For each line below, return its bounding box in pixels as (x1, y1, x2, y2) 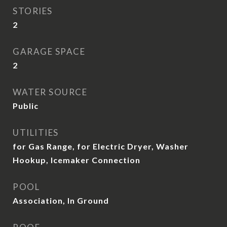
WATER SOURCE (13, 87, 87, 97)
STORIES (13, 6, 53, 16)
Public (13, 101, 39, 110)
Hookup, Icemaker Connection (13, 155, 140, 165)
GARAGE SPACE (13, 46, 85, 57)
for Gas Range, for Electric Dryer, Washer (13, 141, 188, 151)
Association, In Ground (13, 196, 109, 205)
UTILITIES (13, 127, 59, 138)
